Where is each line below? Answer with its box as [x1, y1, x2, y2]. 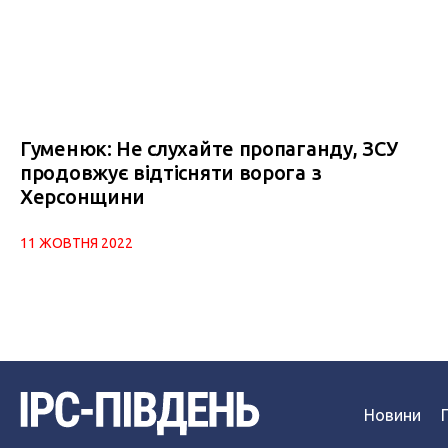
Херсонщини [20, 185, 145, 209]
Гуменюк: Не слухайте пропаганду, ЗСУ [20, 137, 398, 161]
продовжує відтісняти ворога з [20, 161, 322, 185]
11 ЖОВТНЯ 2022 [20, 235, 133, 252]
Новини [363, 406, 421, 425]
